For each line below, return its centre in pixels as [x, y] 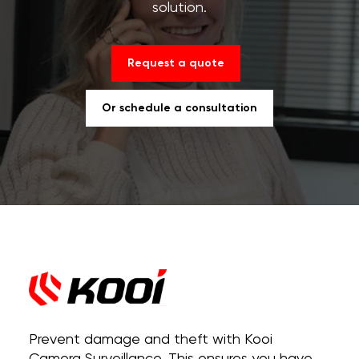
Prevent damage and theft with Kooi [150, 340]
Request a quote [176, 63]
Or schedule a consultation [179, 108]
